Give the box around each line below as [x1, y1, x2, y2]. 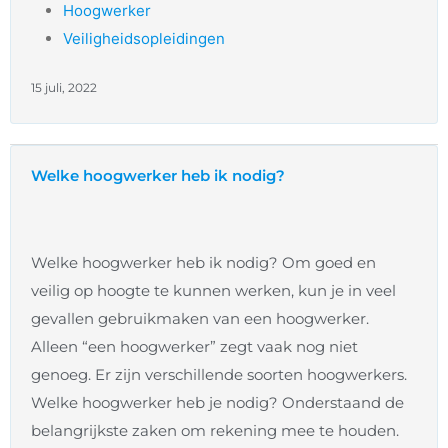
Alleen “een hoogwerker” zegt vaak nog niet [31, 337, 358, 357]
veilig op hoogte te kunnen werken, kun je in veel [31, 281, 396, 301]
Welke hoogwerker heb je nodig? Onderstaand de [31, 393, 404, 413]
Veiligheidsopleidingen [63, 29, 225, 49]
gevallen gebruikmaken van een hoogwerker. [31, 309, 369, 329]
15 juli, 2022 [31, 80, 97, 96]
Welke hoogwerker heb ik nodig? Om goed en [31, 253, 376, 273]
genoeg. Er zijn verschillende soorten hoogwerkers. [31, 365, 407, 385]
